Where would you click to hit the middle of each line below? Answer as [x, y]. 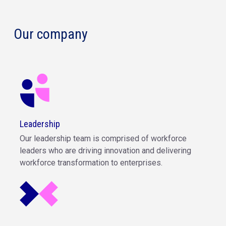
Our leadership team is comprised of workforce [103, 139]
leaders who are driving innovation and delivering [105, 151]
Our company [51, 34]
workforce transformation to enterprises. [91, 163]
